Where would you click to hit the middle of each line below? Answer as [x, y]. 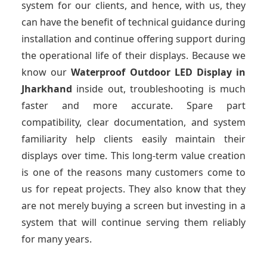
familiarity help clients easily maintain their [133, 139]
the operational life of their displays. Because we [133, 56]
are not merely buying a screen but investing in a [133, 206]
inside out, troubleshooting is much [161, 89]
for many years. [57, 239]
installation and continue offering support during [133, 39]
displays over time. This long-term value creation [133, 156]
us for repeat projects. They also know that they [133, 189]
